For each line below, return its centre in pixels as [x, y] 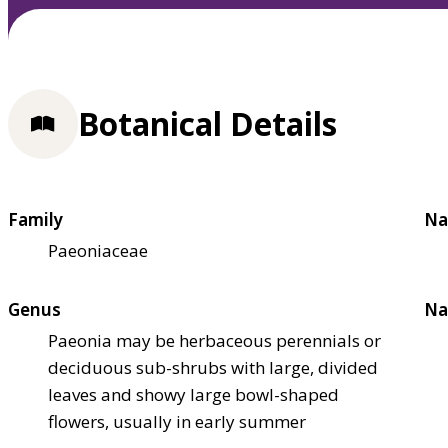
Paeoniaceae [98, 250]
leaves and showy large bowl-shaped [193, 394]
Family [35, 219]
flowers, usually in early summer [177, 421]
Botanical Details [207, 124]
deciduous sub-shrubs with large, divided [213, 367]
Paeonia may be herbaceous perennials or [214, 340]
